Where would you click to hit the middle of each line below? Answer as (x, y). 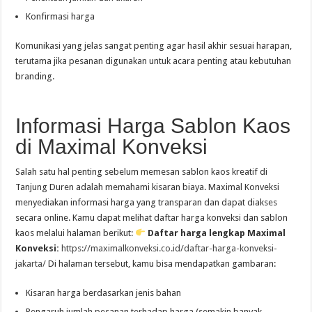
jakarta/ (31, 264)
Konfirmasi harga (61, 16)
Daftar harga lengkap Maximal (217, 233)
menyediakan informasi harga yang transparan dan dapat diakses (147, 202)
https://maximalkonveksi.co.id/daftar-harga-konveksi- (170, 248)
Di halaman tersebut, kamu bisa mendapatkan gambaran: (161, 264)
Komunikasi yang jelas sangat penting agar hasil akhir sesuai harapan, (154, 46)
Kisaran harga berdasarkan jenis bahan (104, 293)
